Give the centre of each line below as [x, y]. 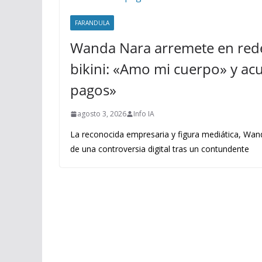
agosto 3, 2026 [102, 114]
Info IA [144, 114]
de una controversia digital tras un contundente [160, 149]
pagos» [93, 90]
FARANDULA [92, 23]
